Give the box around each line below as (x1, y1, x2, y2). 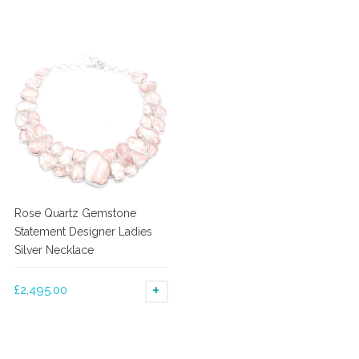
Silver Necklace (14, 243, 94, 256)
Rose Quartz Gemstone (14, 206, 136, 220)
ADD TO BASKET (171, 287, 246, 296)
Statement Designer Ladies (14, 224, 152, 238)
